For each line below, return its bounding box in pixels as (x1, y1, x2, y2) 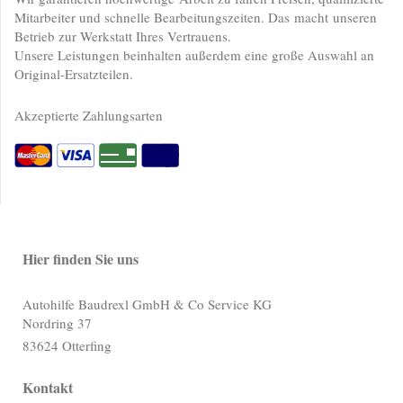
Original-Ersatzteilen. (14, 65, 133, 84)
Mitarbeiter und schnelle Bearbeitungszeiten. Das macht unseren (14, 8, 377, 27)
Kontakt (22, 376, 73, 398)
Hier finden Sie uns (22, 248, 139, 270)
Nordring (22, 313, 74, 332)
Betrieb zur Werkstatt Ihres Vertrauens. (14, 27, 231, 46)
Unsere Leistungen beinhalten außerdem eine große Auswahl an (14, 46, 374, 65)
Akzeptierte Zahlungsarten (14, 106, 163, 125)
